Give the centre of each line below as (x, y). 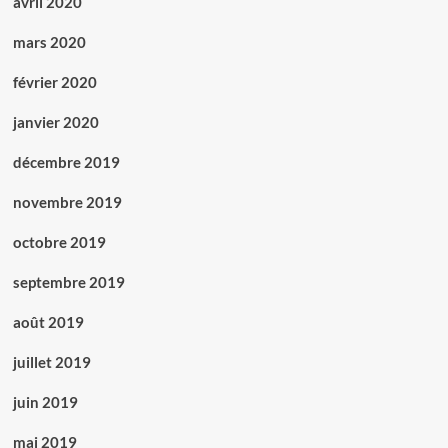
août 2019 (48, 322)
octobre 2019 (59, 242)
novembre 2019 (67, 202)
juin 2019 (45, 402)
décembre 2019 (66, 162)
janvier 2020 (55, 122)
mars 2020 (49, 42)
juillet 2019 (51, 362)
